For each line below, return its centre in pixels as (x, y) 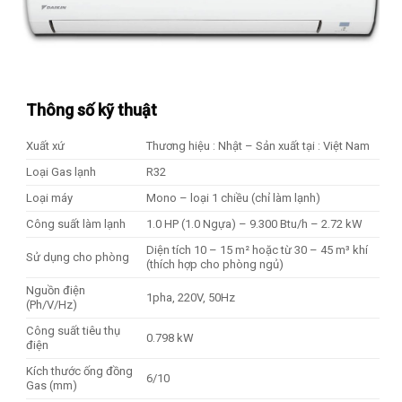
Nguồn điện (56, 291)
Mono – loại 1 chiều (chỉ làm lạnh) (233, 198)
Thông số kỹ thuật (92, 110)
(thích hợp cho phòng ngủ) (214, 265)
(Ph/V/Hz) (52, 305)
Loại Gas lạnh (61, 172)
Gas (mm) (52, 386)
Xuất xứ (45, 146)
